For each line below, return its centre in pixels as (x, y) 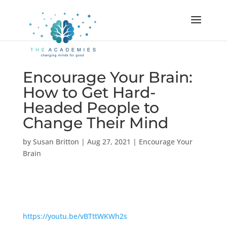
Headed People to (91, 108)
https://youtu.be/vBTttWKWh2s (75, 216)
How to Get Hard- (89, 92)
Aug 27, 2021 (109, 142)
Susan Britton (56, 142)
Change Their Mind (95, 123)
